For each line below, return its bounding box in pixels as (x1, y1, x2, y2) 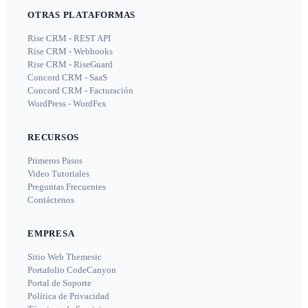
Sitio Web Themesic (27, 252, 102, 263)
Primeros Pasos (27, 155, 82, 166)
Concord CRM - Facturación (27, 85, 133, 96)
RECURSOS (27, 132, 80, 143)
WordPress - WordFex (27, 98, 107, 109)
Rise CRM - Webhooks (27, 46, 113, 57)
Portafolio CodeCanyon (27, 265, 116, 276)
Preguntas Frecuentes (27, 181, 106, 192)
